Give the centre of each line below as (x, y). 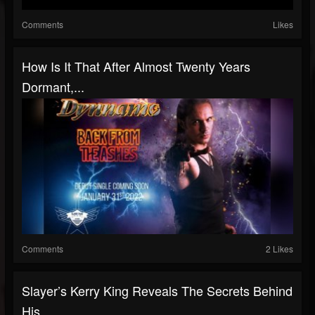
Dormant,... (53, 86)
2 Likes (279, 248)
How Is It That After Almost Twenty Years (136, 66)
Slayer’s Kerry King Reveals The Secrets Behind (157, 290)
